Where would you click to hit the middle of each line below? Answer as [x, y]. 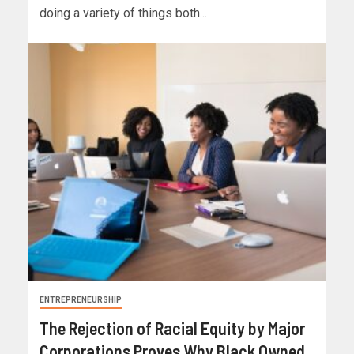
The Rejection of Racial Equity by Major [172, 328]
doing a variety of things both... [123, 13]
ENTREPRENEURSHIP [81, 300]
